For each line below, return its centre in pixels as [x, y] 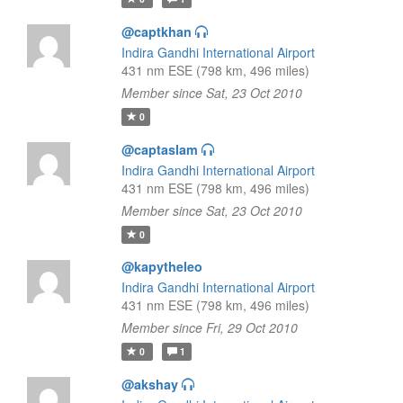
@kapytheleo [161, 266]
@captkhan [156, 31]
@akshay [149, 384]
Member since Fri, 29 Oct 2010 [209, 327]
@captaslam [159, 149]
